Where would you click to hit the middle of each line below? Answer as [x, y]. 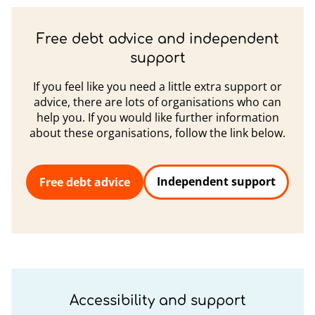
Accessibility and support [157, 301]
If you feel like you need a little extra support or [157, 86]
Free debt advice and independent [157, 39]
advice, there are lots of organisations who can [157, 102]
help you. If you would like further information [157, 117]
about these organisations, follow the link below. [157, 133]
